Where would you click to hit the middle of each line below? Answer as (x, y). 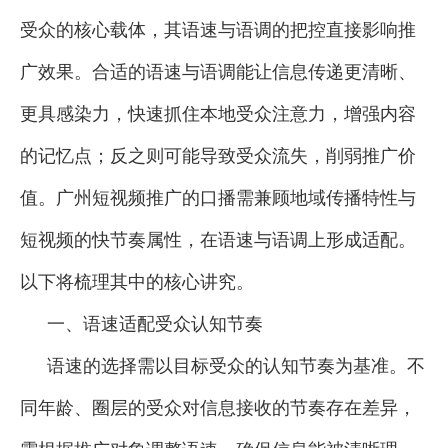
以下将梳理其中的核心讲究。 (137, 281)
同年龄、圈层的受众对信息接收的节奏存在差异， (218, 407)
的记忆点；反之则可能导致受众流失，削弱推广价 (218, 155)
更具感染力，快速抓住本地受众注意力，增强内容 (218, 113)
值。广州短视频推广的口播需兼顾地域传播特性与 (218, 197)
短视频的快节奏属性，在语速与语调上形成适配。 (218, 239)
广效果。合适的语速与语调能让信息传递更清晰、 (218, 71)
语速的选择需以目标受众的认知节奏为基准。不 (235, 365)
